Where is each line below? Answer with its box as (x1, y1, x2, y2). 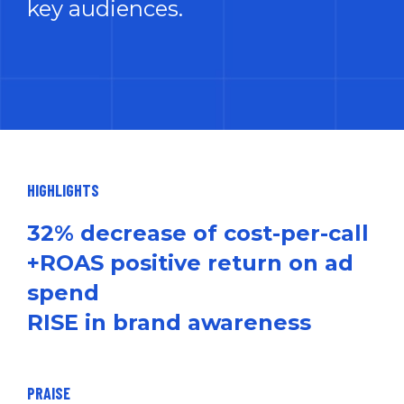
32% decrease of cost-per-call (27, 220, 369, 246)
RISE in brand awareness (27, 309, 311, 335)
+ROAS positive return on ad (27, 250, 353, 276)
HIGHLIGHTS (27, 180, 99, 200)
